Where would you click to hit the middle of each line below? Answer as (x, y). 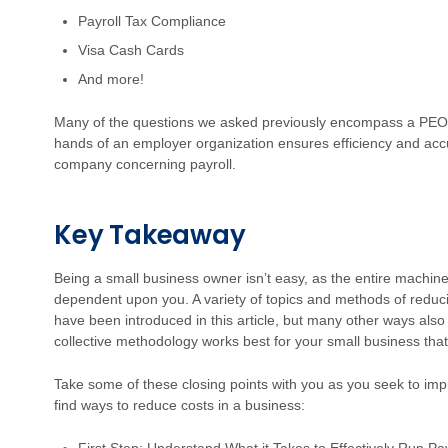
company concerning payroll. (145, 164)
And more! (111, 79)
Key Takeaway (150, 235)
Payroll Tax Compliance (152, 21)
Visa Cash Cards (131, 50)
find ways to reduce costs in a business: (179, 405)
